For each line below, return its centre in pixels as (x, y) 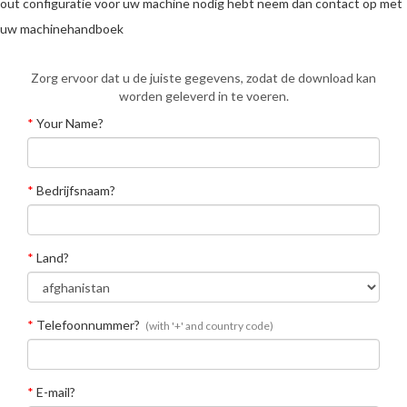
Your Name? (69, 123)
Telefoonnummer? (87, 325)
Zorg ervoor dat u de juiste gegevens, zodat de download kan (203, 78)
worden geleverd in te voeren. (203, 96)
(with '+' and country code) (209, 326)
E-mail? (55, 392)
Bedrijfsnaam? (74, 190)
